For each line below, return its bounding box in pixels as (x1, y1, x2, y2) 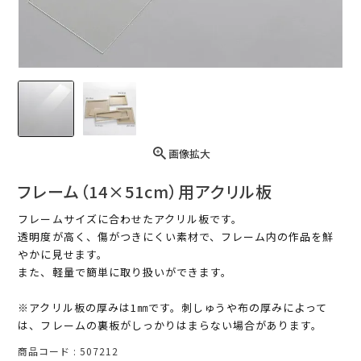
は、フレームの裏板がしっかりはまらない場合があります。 (18, 317, 323, 334)
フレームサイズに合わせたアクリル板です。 (18, 211, 243, 227)
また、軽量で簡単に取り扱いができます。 (18, 264, 233, 280)
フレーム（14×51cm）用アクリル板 (18, 180, 273, 204)
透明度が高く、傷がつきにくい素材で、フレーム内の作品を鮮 (18, 229, 334, 245)
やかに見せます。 (18, 247, 108, 263)
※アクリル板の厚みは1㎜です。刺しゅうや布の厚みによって (18, 300, 328, 316)
